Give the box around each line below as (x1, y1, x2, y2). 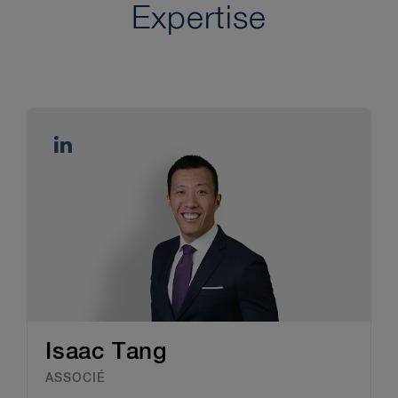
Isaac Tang (45, 340, 167, 364)
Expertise (131, 3, 267, 36)
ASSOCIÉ (45, 371, 106, 385)
